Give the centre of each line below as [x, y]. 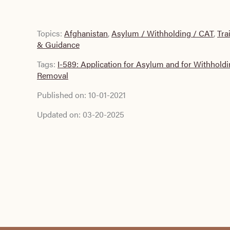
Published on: [63, 95]
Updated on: [60, 114]
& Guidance [58, 44]
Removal [53, 75]
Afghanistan [86, 33]
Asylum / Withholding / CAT [162, 33]
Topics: [51, 33]
